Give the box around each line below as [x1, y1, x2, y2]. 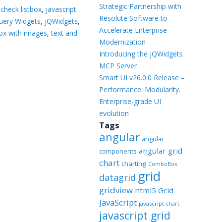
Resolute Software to [99, 13, 167, 23]
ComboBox [148, 161, 177, 167]
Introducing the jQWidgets [99, 49, 183, 58]
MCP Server [99, 61, 137, 70]
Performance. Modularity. [99, 85, 180, 94]
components [99, 147, 137, 156]
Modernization [99, 37, 146, 47]
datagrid [99, 171, 136, 183]
